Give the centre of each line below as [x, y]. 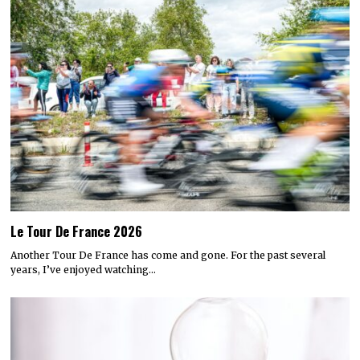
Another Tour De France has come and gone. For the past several [168, 255]
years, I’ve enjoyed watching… [84, 269]
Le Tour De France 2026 [77, 231]
